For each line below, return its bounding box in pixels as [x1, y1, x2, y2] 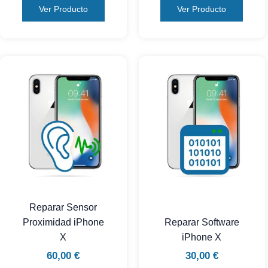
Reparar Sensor [29, 202, 98, 212]
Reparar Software [164, 217, 239, 227]
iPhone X [182, 232, 222, 242]
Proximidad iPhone [22, 217, 104, 227]
